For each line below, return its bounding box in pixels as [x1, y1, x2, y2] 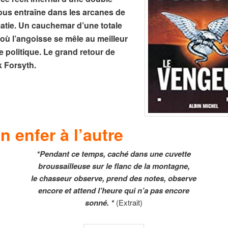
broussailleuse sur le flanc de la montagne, [38, 160, 190, 172]
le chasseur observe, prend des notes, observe [31, 172, 197, 184]
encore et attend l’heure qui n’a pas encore [38, 184, 190, 196]
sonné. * [85, 196, 117, 208]
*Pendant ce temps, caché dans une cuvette [37, 148, 191, 159]
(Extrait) [116, 196, 143, 208]
